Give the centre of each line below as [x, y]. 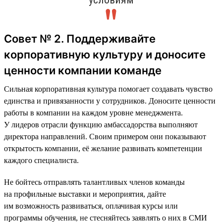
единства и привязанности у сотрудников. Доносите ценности [110, 101]
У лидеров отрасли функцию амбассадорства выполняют [101, 124]
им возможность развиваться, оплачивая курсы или [91, 206]
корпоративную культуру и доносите [105, 54]
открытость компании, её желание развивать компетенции [103, 148]
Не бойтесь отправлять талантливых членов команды [94, 182]
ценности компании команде [83, 70]
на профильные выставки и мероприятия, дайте [85, 194]
